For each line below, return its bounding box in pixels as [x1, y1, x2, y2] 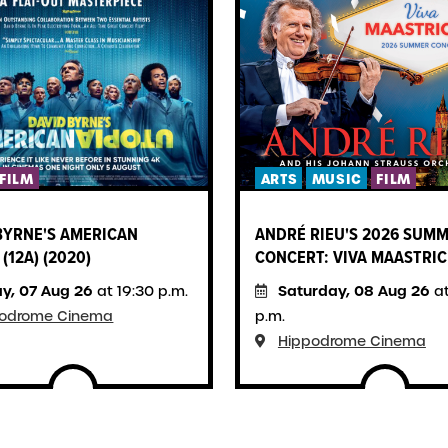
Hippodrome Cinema [277, 331, 426, 350]
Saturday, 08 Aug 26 [277, 280, 430, 301]
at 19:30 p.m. [93, 281, 189, 300]
